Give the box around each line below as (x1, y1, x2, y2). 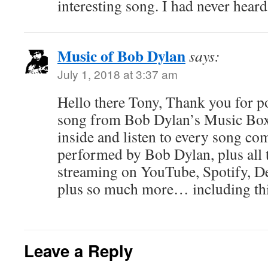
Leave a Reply (24, 239, 133, 262)
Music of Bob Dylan (57, 44, 185, 67)
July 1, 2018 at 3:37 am (57, 66, 178, 82)
